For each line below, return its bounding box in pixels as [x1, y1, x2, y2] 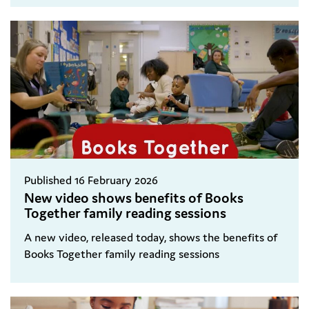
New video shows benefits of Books [24, 189, 243, 208]
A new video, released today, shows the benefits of [24, 230, 277, 246]
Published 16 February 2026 [24, 172, 158, 188]
